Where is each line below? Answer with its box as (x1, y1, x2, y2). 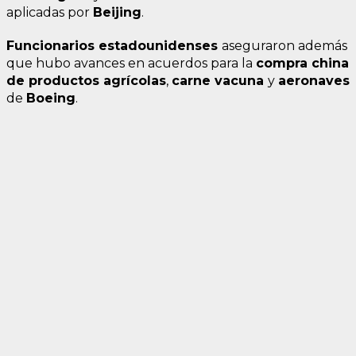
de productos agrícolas (6, 73, 166, 89)
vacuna (215, 73, 268, 89)
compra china (256, 56, 349, 72)
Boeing (26, 91, 75, 106)
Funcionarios (6, 38, 99, 54)
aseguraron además (222, 38, 347, 54)
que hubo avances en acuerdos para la (6, 56, 256, 72)
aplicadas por (6, 5, 93, 21)
